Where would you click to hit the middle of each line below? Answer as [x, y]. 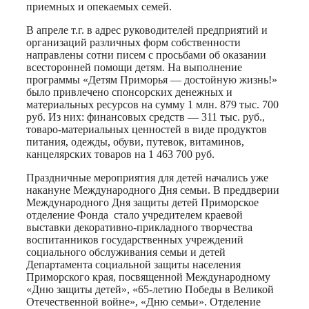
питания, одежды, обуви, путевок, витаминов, [135, 142]
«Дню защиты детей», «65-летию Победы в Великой [150, 290]
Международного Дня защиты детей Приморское [142, 203]
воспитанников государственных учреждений [135, 240]
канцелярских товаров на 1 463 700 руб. [120, 154]
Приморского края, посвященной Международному [148, 277]
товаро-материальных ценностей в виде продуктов [147, 130]
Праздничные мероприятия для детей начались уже [147, 178]
